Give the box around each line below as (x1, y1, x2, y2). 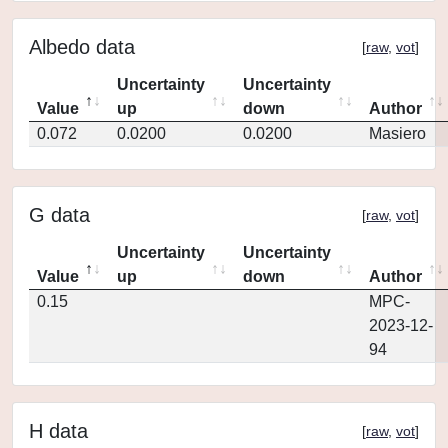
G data (29, 204, 90, 226)
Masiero (369, 125, 426, 142)
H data (29, 420, 88, 442)
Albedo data (29, 36, 135, 58)
